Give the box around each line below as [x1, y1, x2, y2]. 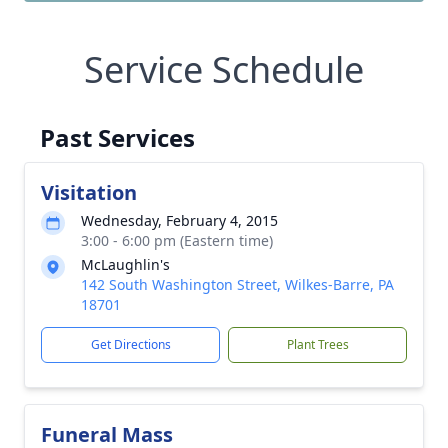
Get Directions [90, 336, 171, 353]
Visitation [41, 179, 137, 206]
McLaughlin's [81, 255, 170, 274]
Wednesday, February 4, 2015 [81, 211, 278, 230]
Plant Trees [286, 336, 349, 353]
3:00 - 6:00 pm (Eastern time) [81, 231, 273, 250]
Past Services [40, 121, 195, 154]
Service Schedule [84, 45, 364, 94]
